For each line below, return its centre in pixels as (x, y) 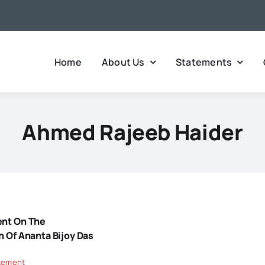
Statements (204, 62)
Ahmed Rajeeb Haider (132, 132)
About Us (123, 62)
